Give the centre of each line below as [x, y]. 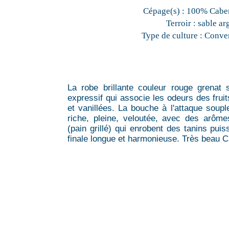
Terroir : [181, 23]
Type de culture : [172, 35]
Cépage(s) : [164, 11]
